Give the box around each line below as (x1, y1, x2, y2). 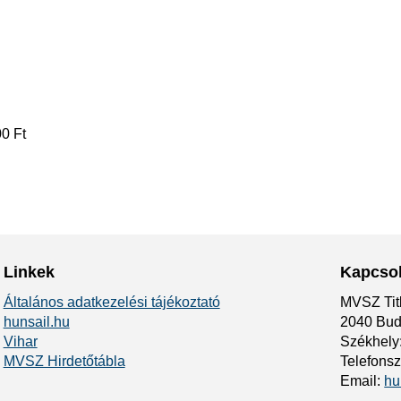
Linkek (3, 263, 55, 281)
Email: (340, 373, 385, 388)
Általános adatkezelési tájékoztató (3, 294, 220, 310)
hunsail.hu (3, 314, 70, 329)
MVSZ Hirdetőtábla (3, 354, 125, 369)
